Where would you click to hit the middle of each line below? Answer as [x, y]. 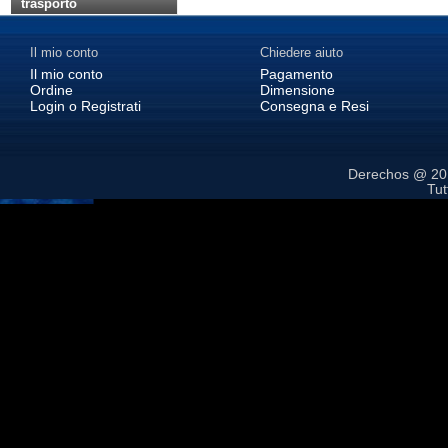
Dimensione [297, 90]
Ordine [51, 90]
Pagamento [296, 74]
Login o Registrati [85, 106]
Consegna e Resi [314, 106]
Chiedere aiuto [301, 52]
